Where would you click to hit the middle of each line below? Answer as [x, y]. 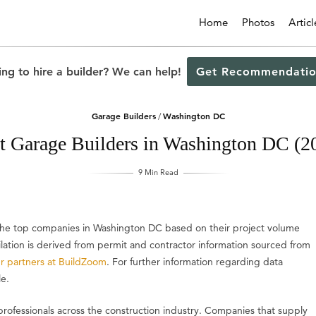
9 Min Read [158, 172]
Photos [258, 22]
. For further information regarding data [195, 262]
